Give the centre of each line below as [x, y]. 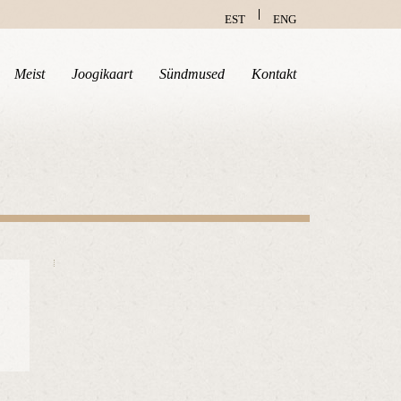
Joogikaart [102, 74]
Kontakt [274, 74]
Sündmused [192, 74]
